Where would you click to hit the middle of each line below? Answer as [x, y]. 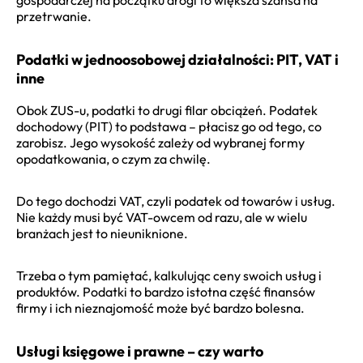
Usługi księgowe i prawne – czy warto [140, 351]
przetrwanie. [54, 16]
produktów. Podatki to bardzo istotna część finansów [166, 291]
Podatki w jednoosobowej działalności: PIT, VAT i [177, 59]
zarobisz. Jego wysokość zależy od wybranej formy [160, 142]
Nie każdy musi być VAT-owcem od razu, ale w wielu [162, 217]
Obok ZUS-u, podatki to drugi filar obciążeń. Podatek [167, 110]
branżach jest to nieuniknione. [102, 233]
